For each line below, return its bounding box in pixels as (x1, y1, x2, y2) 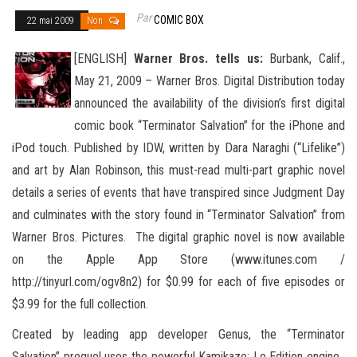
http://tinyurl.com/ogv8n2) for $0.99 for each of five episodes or (12, 273, 345, 289)
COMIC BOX (154, 13, 204, 26)
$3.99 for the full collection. (12, 296, 148, 312)
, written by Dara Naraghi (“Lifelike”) (162, 139, 346, 155)
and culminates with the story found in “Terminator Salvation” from (12, 206, 345, 222)
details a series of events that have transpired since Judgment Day (12, 184, 345, 200)
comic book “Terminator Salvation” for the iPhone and (74, 117, 345, 133)
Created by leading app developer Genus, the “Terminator (12, 326, 345, 342)
